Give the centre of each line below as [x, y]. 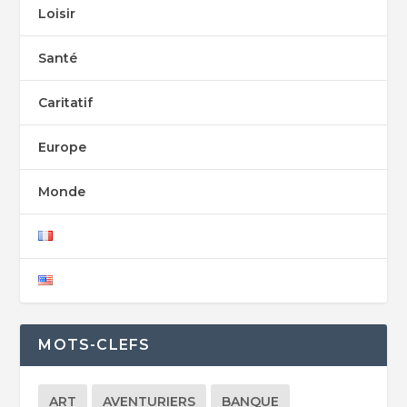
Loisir [57, 14]
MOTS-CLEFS [94, 345]
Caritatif [66, 103]
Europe [63, 148]
